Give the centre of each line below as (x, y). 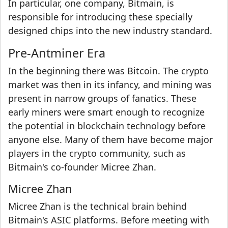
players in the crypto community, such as (97, 153)
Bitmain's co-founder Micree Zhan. (82, 167)
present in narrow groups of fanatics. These (102, 98)
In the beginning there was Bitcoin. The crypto (108, 71)
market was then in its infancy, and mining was (110, 85)
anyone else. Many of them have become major (110, 140)
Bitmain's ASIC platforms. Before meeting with (109, 220)
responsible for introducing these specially (100, 17)
